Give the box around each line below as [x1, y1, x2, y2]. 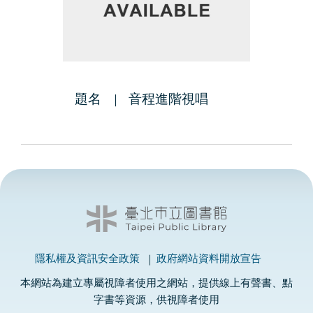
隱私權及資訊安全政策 [35, 254, 140, 265]
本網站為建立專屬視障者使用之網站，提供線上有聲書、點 [20, 277, 293, 289]
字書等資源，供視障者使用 [94, 294, 219, 305]
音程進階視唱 [128, 92, 208, 106]
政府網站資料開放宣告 [156, 254, 261, 265]
